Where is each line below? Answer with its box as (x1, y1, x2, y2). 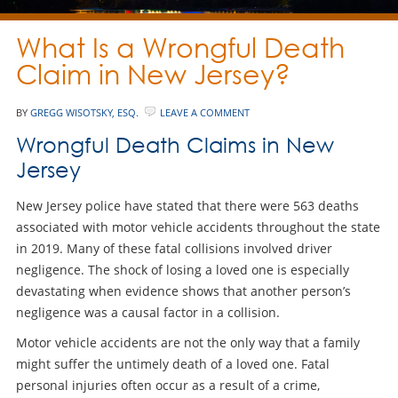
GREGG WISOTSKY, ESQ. (29, 105, 139, 119)
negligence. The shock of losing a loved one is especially (15, 260, 349, 278)
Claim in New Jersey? (15, 57, 291, 91)
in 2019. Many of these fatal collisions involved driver (15, 239, 332, 257)
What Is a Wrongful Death (15, 30, 345, 64)
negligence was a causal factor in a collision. (15, 303, 280, 321)
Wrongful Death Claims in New (15, 131, 334, 157)
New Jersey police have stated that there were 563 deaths (15, 196, 359, 214)
